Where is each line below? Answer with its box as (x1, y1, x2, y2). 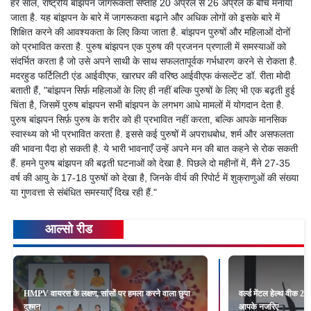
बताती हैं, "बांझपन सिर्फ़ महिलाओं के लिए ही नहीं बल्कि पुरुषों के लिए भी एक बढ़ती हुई (10, 84, 295, 96)
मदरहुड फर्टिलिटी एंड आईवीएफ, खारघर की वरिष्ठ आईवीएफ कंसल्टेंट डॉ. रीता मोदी (10, 69, 290, 81)
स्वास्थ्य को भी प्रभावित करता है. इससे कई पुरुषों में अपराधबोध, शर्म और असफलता (10, 128, 294, 140)
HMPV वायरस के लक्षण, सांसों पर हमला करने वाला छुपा (24, 288, 190, 299)
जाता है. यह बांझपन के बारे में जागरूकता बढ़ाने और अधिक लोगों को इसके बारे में (10, 11, 280, 23)
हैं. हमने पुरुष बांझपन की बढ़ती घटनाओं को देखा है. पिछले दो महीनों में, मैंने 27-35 (10, 157, 290, 169)
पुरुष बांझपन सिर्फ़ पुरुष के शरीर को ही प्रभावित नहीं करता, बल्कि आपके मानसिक (10, 113, 287, 125)
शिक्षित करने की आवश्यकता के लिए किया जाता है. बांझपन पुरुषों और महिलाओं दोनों (10, 26, 290, 37)
